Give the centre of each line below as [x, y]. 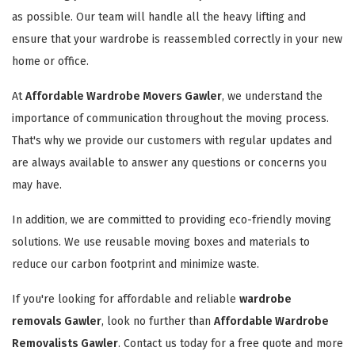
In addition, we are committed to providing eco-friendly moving [172, 219]
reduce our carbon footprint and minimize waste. [136, 264]
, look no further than [158, 321]
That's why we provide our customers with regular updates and [172, 140]
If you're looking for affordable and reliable [126, 299]
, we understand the [272, 96]
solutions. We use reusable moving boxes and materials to [161, 242]
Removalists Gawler [65, 343]
